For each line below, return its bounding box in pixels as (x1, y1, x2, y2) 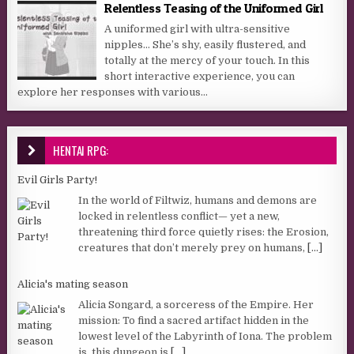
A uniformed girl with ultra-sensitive (104, 23, 291, 36)
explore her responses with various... (17, 86, 209, 99)
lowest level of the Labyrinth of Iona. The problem (78, 330, 333, 342)
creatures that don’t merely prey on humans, (78, 241, 308, 254)
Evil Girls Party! (17, 174, 98, 186)
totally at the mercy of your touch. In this (104, 55, 311, 67)
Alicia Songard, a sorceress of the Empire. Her (78, 298, 314, 311)
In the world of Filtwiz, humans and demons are (78, 194, 318, 206)
